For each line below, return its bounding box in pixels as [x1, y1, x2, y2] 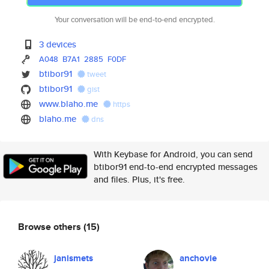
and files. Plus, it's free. [94, 173, 185, 186]
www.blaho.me [39, 97, 98, 110]
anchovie [180, 252, 217, 265]
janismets [54, 252, 93, 265]
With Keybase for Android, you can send [94, 148, 253, 160]
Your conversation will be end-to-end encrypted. [54, 14, 215, 25]
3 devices [39, 38, 77, 50]
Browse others [18, 219, 83, 234]
